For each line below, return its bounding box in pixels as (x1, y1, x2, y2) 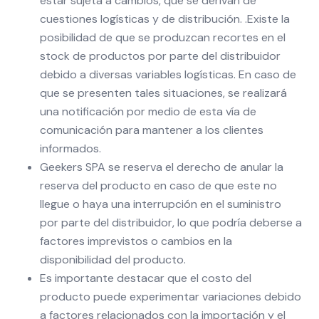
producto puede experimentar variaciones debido (40, 289, 301, 304)
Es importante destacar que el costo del (40, 271, 251, 286)
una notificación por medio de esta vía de (40, 104, 256, 119)
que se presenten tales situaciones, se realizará (40, 85, 287, 100)
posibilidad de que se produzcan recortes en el (40, 30, 286, 45)
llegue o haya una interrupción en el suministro (40, 197, 281, 211)
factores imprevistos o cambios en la (40, 234, 232, 249)
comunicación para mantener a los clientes (40, 122, 263, 137)
